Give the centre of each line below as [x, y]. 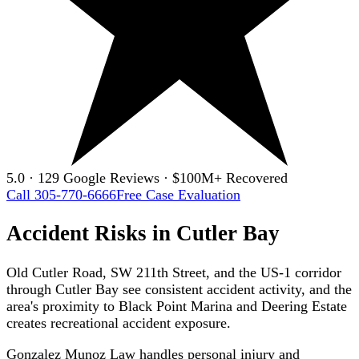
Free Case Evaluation [178, 194]
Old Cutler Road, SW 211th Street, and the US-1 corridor [174, 272]
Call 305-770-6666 [61, 194]
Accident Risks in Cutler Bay [143, 234]
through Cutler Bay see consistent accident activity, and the [179, 289]
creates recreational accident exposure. [119, 323]
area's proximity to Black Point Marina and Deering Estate [177, 306]
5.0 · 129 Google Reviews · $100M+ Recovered [147, 177]
